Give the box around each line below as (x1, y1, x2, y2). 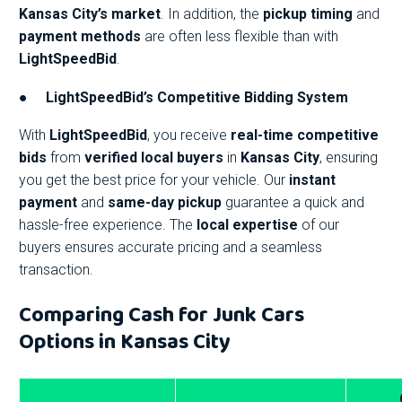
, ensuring (319, 149, 378, 167)
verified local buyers (84, 149, 223, 167)
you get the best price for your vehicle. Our (19, 171, 289, 189)
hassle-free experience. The (19, 216, 197, 234)
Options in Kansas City (19, 325, 231, 361)
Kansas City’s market (19, 5, 161, 23)
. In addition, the (161, 5, 263, 23)
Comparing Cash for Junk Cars (19, 298, 304, 334)
